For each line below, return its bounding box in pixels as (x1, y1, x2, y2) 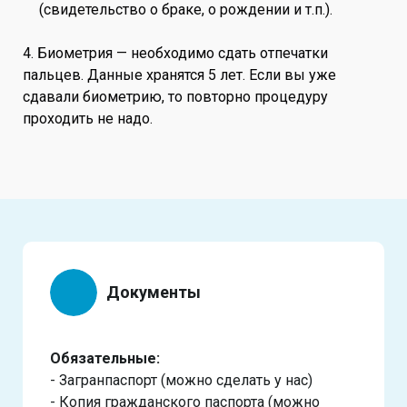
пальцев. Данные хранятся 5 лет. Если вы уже (23, 65, 336, 84)
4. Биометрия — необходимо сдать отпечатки (23, 44, 328, 62)
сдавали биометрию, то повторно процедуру (23, 87, 328, 105)
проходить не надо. (23, 109, 153, 127)
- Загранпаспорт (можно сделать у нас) (50, 371, 313, 389)
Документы (106, 283, 201, 303)
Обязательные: (50, 349, 160, 367)
